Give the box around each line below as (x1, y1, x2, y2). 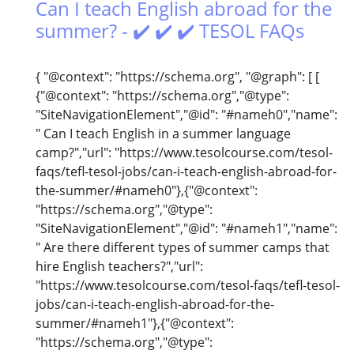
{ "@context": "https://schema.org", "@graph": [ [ (36, 68, 319, 86)
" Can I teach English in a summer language (36, 125, 291, 143)
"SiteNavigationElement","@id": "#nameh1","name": (36, 220, 337, 238)
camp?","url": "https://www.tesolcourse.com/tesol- (36, 144, 333, 162)
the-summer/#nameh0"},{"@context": (36, 182, 258, 200)
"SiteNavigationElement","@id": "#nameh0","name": (36, 106, 337, 124)
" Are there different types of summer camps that (36, 239, 330, 257)
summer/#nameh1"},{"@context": (36, 314, 234, 333)
